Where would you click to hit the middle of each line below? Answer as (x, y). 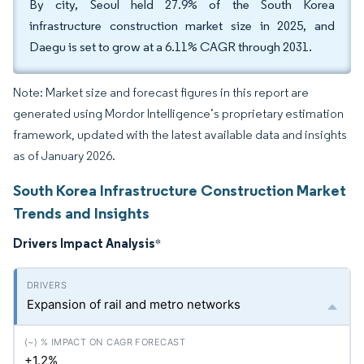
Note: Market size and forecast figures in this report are (161, 92)
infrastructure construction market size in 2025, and (182, 26)
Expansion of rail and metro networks (134, 304)
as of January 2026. (64, 156)
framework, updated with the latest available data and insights (180, 134)
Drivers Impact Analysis (84, 243)
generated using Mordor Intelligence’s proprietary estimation (178, 113)
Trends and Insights (81, 213)
